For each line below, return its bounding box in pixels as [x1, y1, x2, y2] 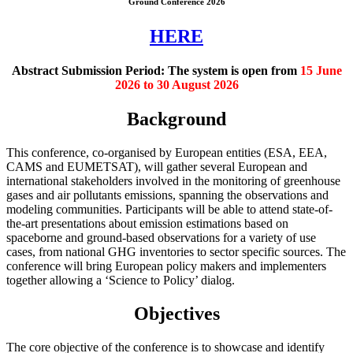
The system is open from [164, 63, 300, 77]
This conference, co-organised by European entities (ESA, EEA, [6, 145, 327, 159]
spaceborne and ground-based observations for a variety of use [6, 230, 316, 244]
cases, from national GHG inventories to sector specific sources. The [6, 244, 346, 258]
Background [127, 109, 226, 130]
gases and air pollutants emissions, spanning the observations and [6, 188, 329, 202]
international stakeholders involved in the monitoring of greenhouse [6, 173, 340, 188]
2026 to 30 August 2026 [114, 77, 239, 91]
